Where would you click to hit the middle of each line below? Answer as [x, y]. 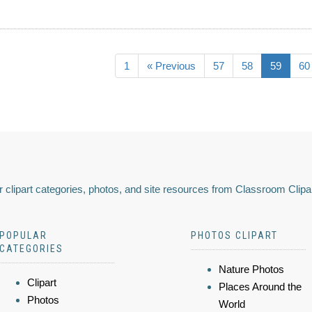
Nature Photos [251, 269]
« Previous [171, 66]
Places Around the [260, 287]
